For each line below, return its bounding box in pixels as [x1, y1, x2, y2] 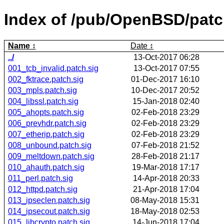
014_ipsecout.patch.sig [7, 206, 90, 215]
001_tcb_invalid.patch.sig [7, 63, 98, 72]
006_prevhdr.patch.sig [7, 118, 86, 127]
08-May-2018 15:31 [130, 195, 199, 204]
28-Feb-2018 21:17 [131, 151, 199, 160]
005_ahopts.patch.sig [7, 107, 84, 116]
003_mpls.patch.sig [7, 85, 77, 94]
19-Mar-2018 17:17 [132, 162, 199, 171]
